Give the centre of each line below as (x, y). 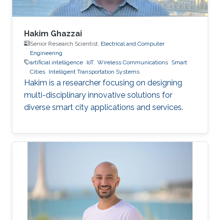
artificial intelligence (56, 62)
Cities (38, 71)
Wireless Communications (133, 62)
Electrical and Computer (133, 43)
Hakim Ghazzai (53, 33)
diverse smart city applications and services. (104, 107)
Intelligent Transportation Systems (94, 71)
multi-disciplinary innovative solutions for (98, 95)
